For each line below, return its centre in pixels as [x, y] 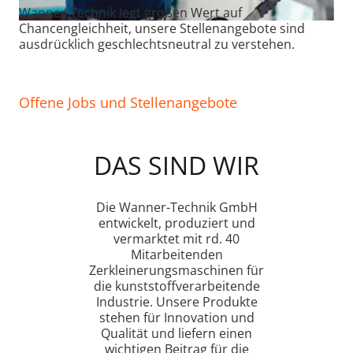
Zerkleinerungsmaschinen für [176, 270]
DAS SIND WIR [176, 165]
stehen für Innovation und [176, 317]
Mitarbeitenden [176, 254]
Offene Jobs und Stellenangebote [128, 102]
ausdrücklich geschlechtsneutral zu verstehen [155, 44]
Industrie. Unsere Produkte [176, 301]
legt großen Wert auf [180, 12]
